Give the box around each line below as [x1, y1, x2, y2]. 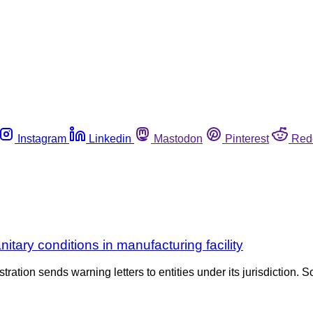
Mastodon [154, 132, 203, 145]
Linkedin [89, 132, 131, 145]
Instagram [17, 132, 66, 145]
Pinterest [225, 132, 269, 145]
